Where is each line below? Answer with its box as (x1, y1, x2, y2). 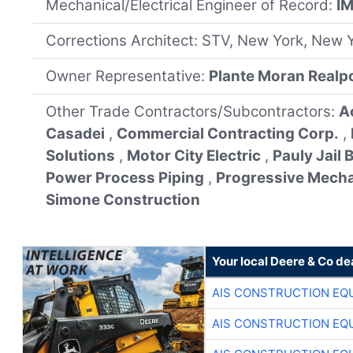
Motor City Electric (127, 147, 262, 165)
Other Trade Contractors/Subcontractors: (46, 102, 340, 121)
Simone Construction (46, 191, 201, 210)
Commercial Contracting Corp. (117, 124, 340, 143)
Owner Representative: (46, 67, 210, 86)
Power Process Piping (46, 169, 205, 188)
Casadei (46, 124, 106, 143)
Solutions (46, 147, 116, 165)
